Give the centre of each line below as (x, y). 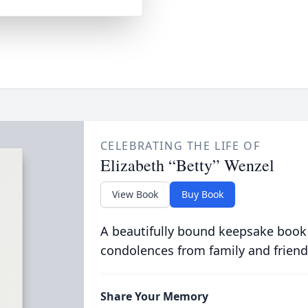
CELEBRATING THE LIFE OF (180, 146)
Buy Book (202, 194)
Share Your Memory (154, 296)
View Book (135, 194)
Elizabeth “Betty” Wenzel (187, 165)
